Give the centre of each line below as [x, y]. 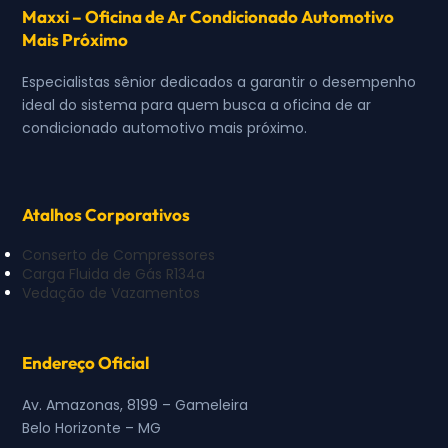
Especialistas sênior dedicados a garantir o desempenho [219, 82]
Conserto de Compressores [119, 254]
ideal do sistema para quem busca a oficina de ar [197, 105]
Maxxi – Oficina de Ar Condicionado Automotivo [208, 17]
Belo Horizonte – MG [92, 427]
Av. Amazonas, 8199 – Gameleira [135, 404]
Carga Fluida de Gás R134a [114, 273]
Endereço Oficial [86, 362]
